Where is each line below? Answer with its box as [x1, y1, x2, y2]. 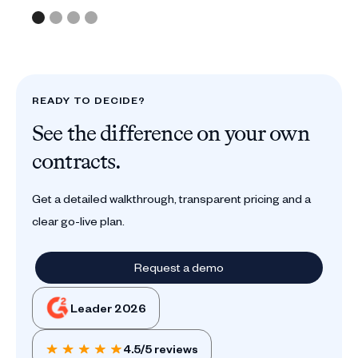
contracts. [32, 148, 121, 174]
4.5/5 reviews [123, 341, 198, 356]
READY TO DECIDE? [32, 93, 145, 106]
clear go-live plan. [32, 213, 125, 229]
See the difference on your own [32, 120, 309, 146]
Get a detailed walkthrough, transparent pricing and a [32, 191, 311, 206]
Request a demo [134, 260, 224, 275]
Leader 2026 [70, 300, 146, 316]
